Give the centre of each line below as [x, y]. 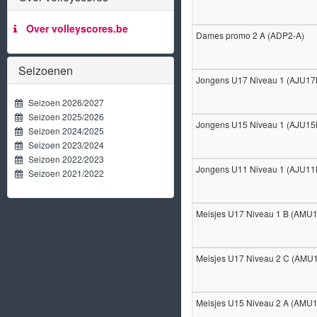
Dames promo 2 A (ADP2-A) [250, 35]
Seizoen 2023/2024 [63, 145]
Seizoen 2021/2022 [63, 173]
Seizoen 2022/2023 [63, 159]
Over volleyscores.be [74, 28]
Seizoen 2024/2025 [63, 131]
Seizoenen [46, 70]
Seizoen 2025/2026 [63, 116]
